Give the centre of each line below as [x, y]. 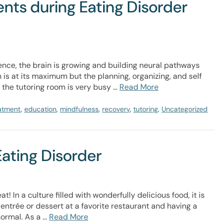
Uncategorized [185, 109]
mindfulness [79, 109]
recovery [116, 109]
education [40, 109]
